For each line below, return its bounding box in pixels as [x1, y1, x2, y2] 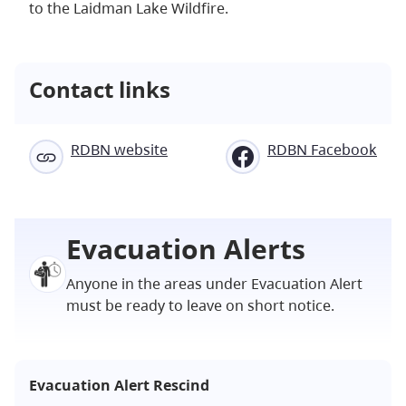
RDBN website [71, 139, 168, 159]
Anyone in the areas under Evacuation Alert [66, 273, 363, 294]
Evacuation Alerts [66, 229, 306, 267]
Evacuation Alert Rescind [29, 374, 209, 395]
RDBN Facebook [267, 139, 377, 159]
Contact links [29, 73, 170, 104]
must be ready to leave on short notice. [66, 295, 335, 315]
